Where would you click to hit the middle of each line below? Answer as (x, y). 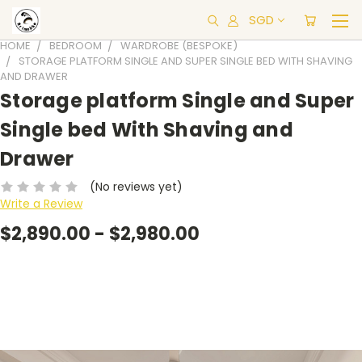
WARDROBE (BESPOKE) (179, 46)
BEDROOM (76, 46)
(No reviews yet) (136, 186)
